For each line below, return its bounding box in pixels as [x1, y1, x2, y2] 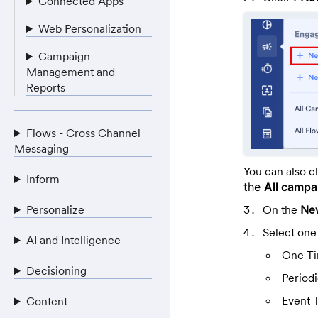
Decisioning [26, 263, 87, 278]
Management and [26, 65, 115, 79]
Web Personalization [38, 21, 141, 35]
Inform [26, 172, 60, 186]
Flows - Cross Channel [26, 126, 141, 140]
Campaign [38, 49, 90, 63]
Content [26, 294, 67, 308]
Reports [26, 80, 65, 94]
